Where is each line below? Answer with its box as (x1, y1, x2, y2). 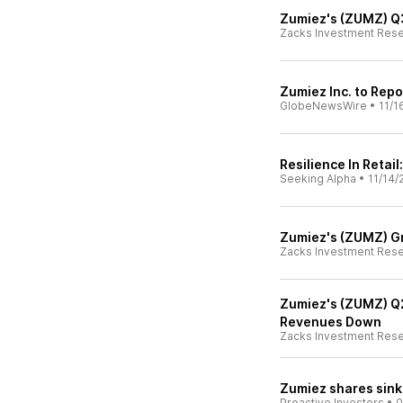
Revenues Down (280, 314, 381, 329)
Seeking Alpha (280, 172, 356, 185)
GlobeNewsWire (280, 99, 367, 112)
